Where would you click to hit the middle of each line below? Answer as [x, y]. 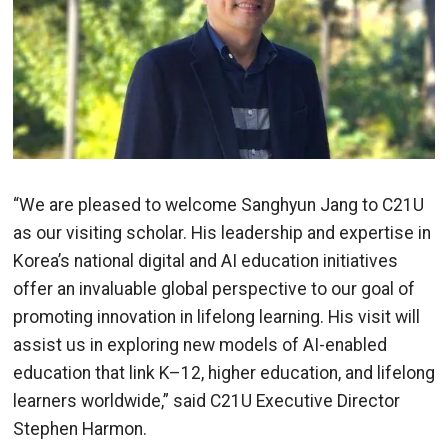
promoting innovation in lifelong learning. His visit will [216, 316]
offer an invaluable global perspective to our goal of [214, 288]
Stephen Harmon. [80, 428]
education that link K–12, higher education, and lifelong [224, 372]
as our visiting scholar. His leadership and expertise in [222, 232]
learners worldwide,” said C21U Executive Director [206, 400]
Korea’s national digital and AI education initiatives [205, 260]
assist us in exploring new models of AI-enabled [200, 344]
